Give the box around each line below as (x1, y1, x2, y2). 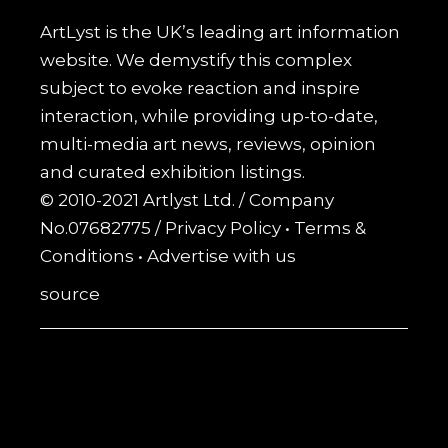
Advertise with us (147, 245, 297, 266)
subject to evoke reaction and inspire (40, 77, 361, 98)
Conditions (40, 245, 135, 266)
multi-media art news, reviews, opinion (40, 133, 377, 154)
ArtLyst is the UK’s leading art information (40, 21, 401, 42)
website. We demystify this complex (40, 49, 353, 70)
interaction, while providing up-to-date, (40, 105, 379, 126)
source (40, 283, 101, 304)
